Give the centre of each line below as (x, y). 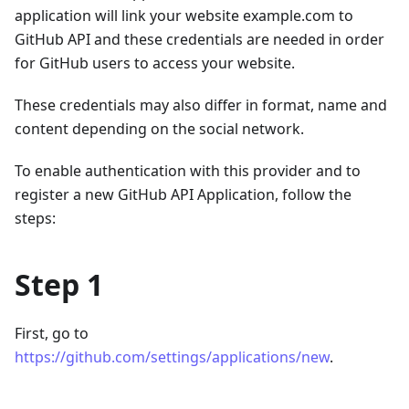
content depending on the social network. (159, 128)
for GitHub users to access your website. (155, 63)
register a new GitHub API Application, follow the (183, 194)
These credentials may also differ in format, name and (201, 105)
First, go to (52, 333)
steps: (35, 218)
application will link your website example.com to (184, 15)
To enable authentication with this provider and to (188, 170)
